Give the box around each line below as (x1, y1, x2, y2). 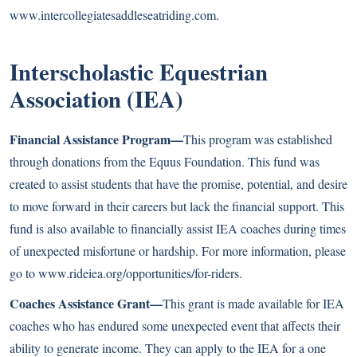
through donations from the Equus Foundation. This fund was (10, 153, 320, 170)
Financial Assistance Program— (10, 130, 183, 148)
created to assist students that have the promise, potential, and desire (10, 175, 347, 192)
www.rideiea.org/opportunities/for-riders (38, 265, 239, 281)
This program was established (183, 131, 332, 147)
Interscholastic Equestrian (10, 55, 268, 88)
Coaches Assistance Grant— (10, 294, 163, 312)
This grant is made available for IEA (163, 295, 344, 312)
